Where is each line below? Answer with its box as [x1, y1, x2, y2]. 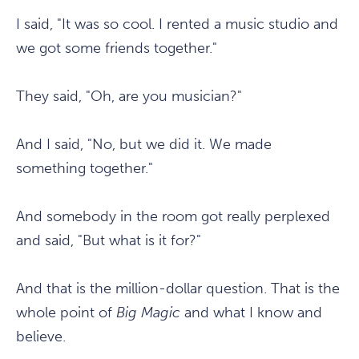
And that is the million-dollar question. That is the [16, 280, 340, 298]
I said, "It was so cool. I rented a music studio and [16, 15, 338, 34]
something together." [16, 159, 153, 178]
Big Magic [116, 304, 184, 322]
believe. [16, 328, 66, 346]
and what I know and [184, 304, 322, 322]
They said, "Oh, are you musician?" [16, 87, 242, 106]
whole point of [16, 304, 116, 322]
